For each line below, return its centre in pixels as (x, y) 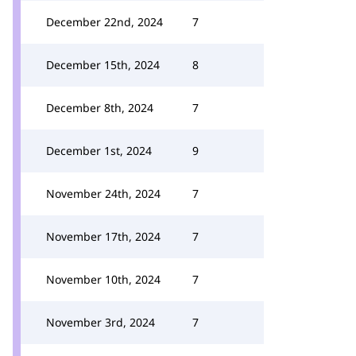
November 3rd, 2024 (101, 322)
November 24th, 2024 (103, 193)
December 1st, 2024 (99, 151)
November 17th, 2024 (103, 236)
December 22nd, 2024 (104, 22)
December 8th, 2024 (100, 108)
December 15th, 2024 (103, 65)
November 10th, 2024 (103, 279)
